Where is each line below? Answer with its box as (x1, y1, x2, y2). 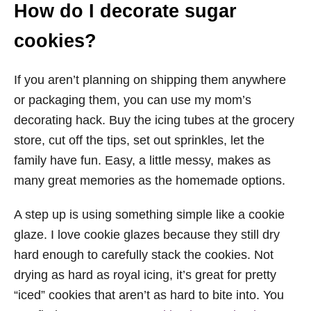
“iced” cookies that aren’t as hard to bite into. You (14, 288, 284, 303)
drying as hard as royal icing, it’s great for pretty (14, 268, 276, 283)
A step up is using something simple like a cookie (14, 208, 285, 222)
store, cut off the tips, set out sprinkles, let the (14, 133, 264, 148)
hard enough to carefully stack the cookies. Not (14, 248, 274, 262)
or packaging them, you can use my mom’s (14, 93, 251, 108)
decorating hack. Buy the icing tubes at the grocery (14, 113, 294, 128)
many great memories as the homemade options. (14, 174, 285, 188)
